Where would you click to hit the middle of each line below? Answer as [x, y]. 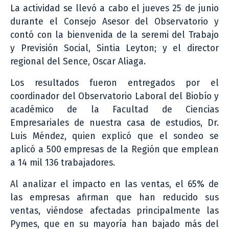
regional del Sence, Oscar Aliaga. [78, 62]
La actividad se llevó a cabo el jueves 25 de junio [114, 9]
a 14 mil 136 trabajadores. [63, 163]
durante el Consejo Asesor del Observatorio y [114, 22]
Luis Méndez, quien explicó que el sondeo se [114, 136]
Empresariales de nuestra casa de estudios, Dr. [114, 123]
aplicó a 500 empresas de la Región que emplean [114, 150]
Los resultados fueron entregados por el [114, 83]
